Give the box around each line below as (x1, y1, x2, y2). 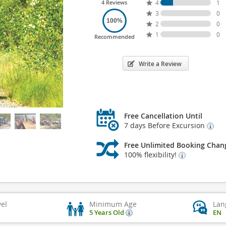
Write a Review (138, 60, 182, 68)
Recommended (94, 33, 135, 40)
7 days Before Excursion (124, 121, 207, 130)
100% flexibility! (124, 150, 179, 159)
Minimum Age (89, 199, 137, 209)
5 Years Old (89, 208, 126, 217)
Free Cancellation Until (124, 111, 202, 121)
